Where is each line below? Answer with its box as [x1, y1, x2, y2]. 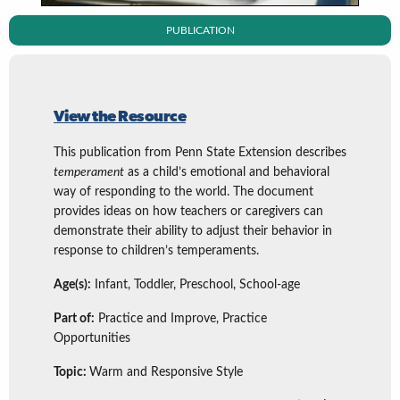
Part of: [54, 312, 95, 325]
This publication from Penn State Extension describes [54, 146, 346, 159]
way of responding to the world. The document [54, 186, 313, 198]
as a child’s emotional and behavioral [124, 166, 329, 179]
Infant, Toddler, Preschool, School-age [91, 279, 300, 291]
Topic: [54, 366, 89, 379]
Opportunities [54, 332, 130, 345]
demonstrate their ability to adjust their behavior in [54, 225, 332, 237]
